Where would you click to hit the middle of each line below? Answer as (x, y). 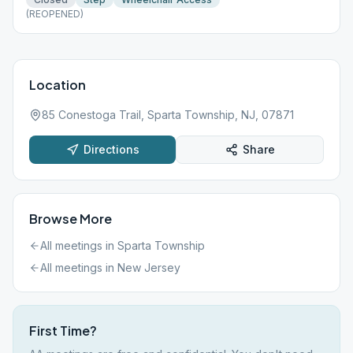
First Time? (63, 331)
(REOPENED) (55, 14)
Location (58, 85)
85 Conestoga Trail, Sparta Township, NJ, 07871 (168, 115)
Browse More (71, 219)
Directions (111, 149)
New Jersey (149, 268)
